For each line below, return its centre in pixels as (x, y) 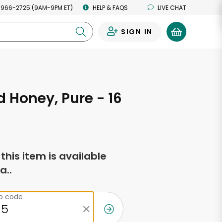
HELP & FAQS (110, 7)
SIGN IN (137, 32)
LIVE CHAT (172, 7)
